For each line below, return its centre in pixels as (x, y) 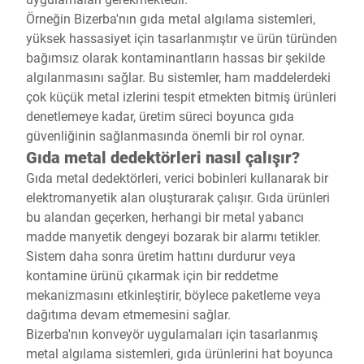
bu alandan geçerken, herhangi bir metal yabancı (165, 217)
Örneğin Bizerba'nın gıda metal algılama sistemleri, (171, 18)
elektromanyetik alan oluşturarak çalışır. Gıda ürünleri (178, 197)
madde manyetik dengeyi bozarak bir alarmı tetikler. (173, 236)
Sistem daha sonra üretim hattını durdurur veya (161, 256)
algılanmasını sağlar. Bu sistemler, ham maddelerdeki (178, 77)
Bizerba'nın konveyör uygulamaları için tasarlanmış (172, 334)
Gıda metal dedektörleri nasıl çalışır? (163, 157)
